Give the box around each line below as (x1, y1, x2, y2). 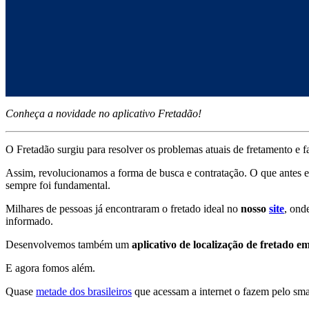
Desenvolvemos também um (6, 239, 132, 251)
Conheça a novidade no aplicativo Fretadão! (6, 108, 201, 120)
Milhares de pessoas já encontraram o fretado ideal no (6, 203, 241, 215)
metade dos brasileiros (36, 286, 132, 298)
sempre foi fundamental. (6, 179, 110, 192)
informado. (6, 215, 53, 228)
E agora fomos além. (6, 262, 95, 275)
